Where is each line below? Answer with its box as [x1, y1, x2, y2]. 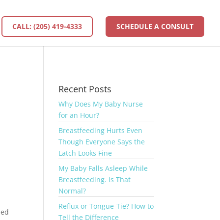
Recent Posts [58, 83, 112, 95]
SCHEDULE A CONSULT [116, 22, 193, 31]
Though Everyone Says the [58, 137, 145, 146]
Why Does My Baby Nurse [58, 99, 143, 109]
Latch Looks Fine [58, 148, 112, 158]
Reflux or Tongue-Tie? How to [58, 201, 154, 211]
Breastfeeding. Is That [58, 175, 131, 184]
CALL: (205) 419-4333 [12, 22, 82, 31]
